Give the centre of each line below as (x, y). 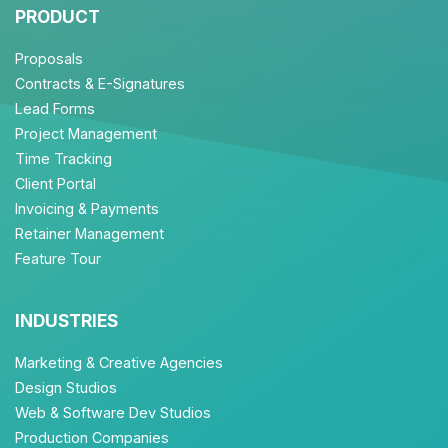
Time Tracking (63, 158)
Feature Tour (58, 258)
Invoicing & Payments (87, 208)
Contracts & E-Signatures (100, 83)
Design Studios (66, 387)
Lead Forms (55, 108)
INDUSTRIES (66, 320)
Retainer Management (89, 233)
